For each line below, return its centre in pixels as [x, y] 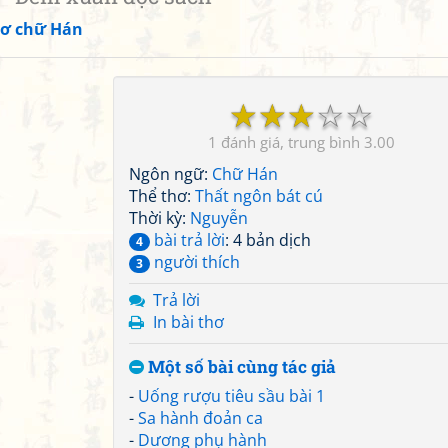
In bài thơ [188, 322]
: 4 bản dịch [268, 240]
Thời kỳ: [159, 218]
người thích [195, 262]
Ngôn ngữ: [170, 174]
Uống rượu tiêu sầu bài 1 [231, 396]
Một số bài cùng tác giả [240, 366]
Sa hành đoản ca [200, 418]
